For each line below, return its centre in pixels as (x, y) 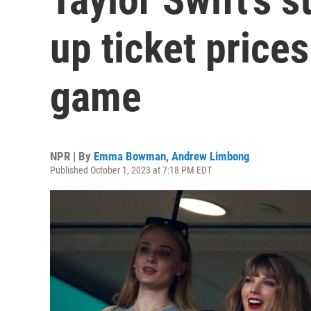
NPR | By (72, 156)
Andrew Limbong (211, 156)
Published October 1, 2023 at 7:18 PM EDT (131, 170)
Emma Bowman (130, 156)
